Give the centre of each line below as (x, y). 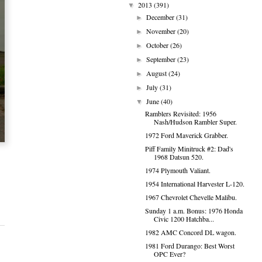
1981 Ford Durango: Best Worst (189, 246)
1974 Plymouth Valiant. (177, 170)
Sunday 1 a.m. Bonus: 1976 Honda (194, 211)
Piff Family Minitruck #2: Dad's (189, 149)
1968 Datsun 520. (178, 157)
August (158, 73)
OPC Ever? (169, 254)
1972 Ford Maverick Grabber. (186, 135)
